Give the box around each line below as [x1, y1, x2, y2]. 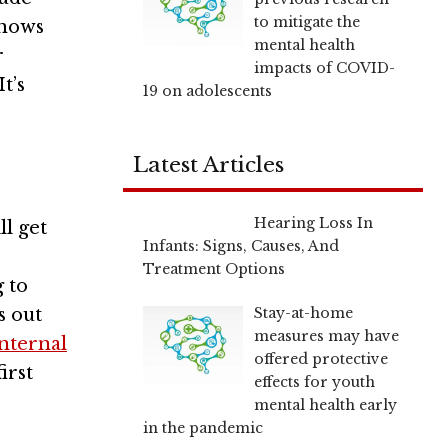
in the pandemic [143, 418, 263, 437]
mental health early [253, 395, 397, 414]
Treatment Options [143, 259, 285, 278]
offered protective [253, 349, 388, 368]
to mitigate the [253, 12, 360, 31]
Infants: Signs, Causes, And [143, 236, 339, 255]
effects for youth [253, 372, 375, 391]
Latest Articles [133, 151, 284, 178]
